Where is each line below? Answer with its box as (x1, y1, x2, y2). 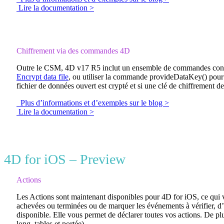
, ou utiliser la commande (68, 72, 149, 81)
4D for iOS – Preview (4, 151, 129, 167)
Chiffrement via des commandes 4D (16, 46, 130, 55)
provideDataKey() (149, 72, 207, 81)
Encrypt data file (16, 72, 68, 81)
